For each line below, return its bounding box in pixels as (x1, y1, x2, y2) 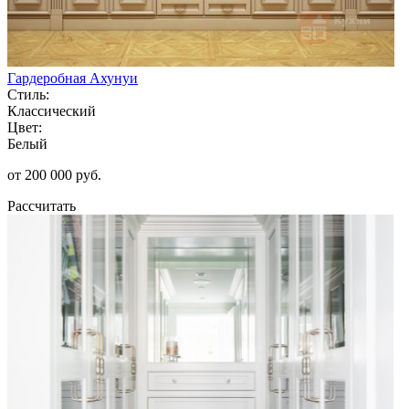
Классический (7, 102, 96, 119)
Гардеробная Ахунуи (7, 69, 138, 86)
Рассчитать (7, 197, 76, 214)
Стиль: (7, 86, 49, 102)
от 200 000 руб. (7, 166, 101, 183)
